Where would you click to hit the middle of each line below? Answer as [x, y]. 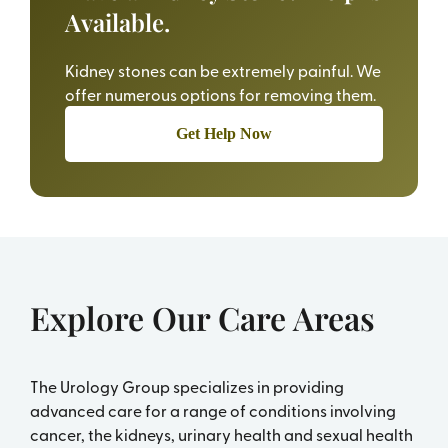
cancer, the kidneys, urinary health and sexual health [221, 434]
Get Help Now [224, 134]
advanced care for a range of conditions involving [212, 410]
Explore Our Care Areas [202, 318]
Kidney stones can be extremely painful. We [222, 70]
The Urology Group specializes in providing [186, 386]
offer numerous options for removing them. [220, 94]
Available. [117, 22]
